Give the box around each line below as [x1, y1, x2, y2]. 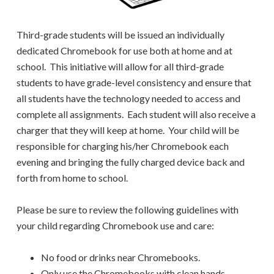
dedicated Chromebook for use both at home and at [17, 45, 233, 57]
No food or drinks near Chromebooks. [41, 251, 201, 264]
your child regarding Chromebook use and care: [17, 220, 215, 232]
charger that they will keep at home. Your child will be [17, 124, 240, 136]
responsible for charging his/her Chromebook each [17, 140, 229, 152]
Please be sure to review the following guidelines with [17, 204, 239, 216]
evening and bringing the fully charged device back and [17, 156, 245, 168]
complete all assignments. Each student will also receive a [17, 108, 256, 120]
